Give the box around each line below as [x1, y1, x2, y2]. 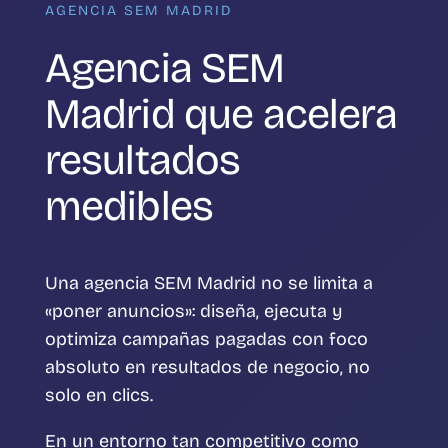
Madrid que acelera [44, 89, 397, 140]
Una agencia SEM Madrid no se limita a [44, 272, 373, 295]
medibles [44, 181, 214, 232]
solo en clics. [44, 384, 153, 407]
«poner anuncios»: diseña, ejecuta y [44, 300, 342, 323]
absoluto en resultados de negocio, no [44, 356, 370, 379]
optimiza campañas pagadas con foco [44, 328, 368, 351]
